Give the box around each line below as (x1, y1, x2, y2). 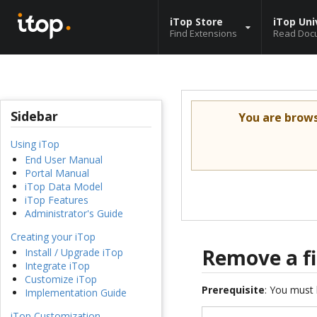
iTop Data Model (25, 180, 103, 194)
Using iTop (11, 137, 59, 151)
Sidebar (11, 108, 58, 125)
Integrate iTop (25, 259, 90, 273)
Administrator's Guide (25, 207, 123, 221)
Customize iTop (25, 272, 97, 287)
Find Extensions (170, 26, 237, 40)
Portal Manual (25, 166, 89, 180)
